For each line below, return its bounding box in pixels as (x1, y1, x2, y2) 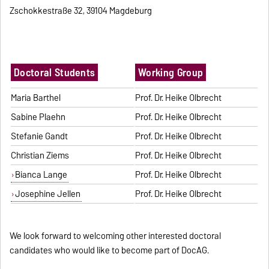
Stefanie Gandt (11, 129, 68, 144)
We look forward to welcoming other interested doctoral (10, 229, 222, 244)
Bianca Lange (14, 168, 67, 183)
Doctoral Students (13, 64, 95, 82)
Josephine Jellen (14, 187, 80, 202)
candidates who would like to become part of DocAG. (10, 243, 210, 258)
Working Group (138, 64, 204, 82)
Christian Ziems (11, 148, 70, 163)
